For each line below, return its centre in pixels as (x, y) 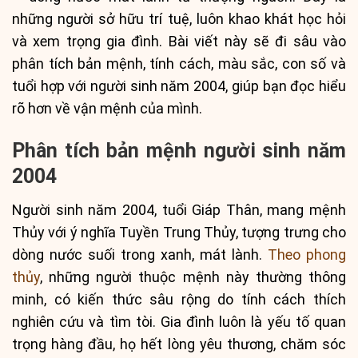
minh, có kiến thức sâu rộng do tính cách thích (179, 300)
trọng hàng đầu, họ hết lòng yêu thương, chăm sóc (179, 344)
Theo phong (307, 255)
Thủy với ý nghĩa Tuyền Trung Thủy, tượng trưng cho (179, 233)
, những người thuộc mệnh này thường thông (193, 277)
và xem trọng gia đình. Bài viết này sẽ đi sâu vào (179, 41)
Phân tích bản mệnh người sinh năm (179, 150)
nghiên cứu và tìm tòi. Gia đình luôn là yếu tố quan (179, 322)
